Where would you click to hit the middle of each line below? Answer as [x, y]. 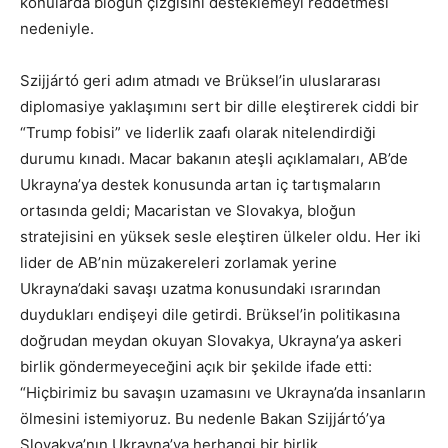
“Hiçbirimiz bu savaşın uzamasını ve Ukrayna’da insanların [223, 393]
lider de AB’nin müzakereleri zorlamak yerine [178, 263]
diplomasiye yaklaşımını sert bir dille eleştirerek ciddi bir [219, 107]
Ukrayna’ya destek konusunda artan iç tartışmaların [200, 185]
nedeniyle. [57, 29]
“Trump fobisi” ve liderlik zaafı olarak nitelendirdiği [198, 133]
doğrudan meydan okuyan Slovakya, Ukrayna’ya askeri [211, 341]
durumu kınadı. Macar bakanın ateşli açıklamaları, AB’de [214, 159]
